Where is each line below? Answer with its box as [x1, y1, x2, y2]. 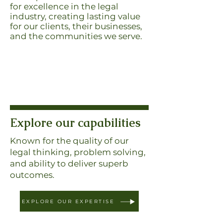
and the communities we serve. [10, 31, 142, 41]
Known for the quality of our [10, 136, 129, 146]
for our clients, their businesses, [10, 21, 142, 31]
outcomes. [10, 170, 55, 180]
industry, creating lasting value [10, 11, 140, 21]
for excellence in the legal [10, 1, 118, 11]
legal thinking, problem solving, [10, 147, 146, 157]
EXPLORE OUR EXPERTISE [21, 198, 115, 205]
